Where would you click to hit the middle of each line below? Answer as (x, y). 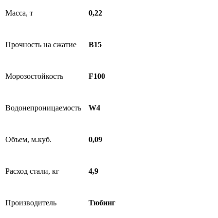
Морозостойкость (34, 76)
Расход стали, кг (32, 171)
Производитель (31, 203)
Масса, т (19, 13)
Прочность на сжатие (41, 45)
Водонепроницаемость (43, 108)
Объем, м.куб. (28, 139)
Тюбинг (102, 203)
